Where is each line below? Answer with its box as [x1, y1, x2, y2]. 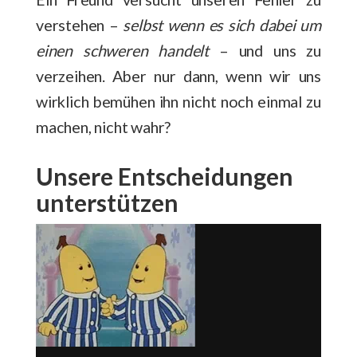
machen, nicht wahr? [36, 117, 171, 137]
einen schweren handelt [36, 41, 209, 61]
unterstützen [36, 188, 178, 218]
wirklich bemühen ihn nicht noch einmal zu [36, 92, 321, 112]
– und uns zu [208, 41, 321, 61]
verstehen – [36, 15, 124, 35]
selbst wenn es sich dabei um [123, 15, 321, 35]
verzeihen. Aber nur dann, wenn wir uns [36, 66, 321, 86]
